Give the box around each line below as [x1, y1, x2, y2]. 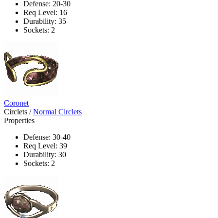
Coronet [4, 98, 29, 107]
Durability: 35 [23, 17, 66, 25]
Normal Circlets [33, 107, 82, 116]
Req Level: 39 [23, 141, 67, 150]
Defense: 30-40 [23, 132, 71, 141]
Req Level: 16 [23, 8, 67, 17]
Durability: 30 [23, 150, 66, 159]
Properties [4, 116, 35, 125]
